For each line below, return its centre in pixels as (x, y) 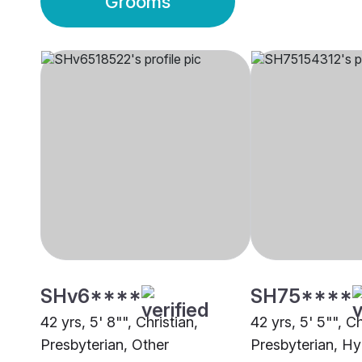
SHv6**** (91, 297)
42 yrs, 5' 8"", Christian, (119, 322)
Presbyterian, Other (105, 345)
